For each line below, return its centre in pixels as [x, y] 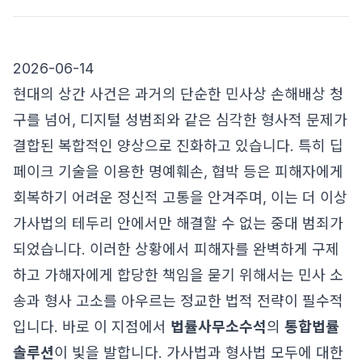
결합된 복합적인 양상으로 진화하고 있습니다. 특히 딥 [178, 146]
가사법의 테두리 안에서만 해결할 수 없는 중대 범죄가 [178, 223]
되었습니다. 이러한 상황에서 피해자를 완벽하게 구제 [176, 249]
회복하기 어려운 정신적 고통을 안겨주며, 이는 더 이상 [180, 198]
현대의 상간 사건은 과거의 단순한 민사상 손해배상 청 [178, 94]
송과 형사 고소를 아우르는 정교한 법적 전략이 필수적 [178, 301]
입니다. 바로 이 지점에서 [92, 327]
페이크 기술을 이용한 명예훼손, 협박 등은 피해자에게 [178, 172]
